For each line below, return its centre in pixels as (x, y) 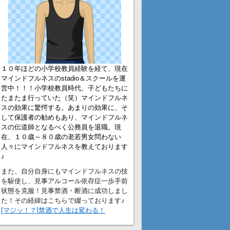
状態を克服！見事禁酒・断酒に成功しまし (64, 190)
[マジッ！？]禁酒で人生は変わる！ (53, 210)
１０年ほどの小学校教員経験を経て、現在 (64, 68)
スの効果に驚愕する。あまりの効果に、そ (64, 107)
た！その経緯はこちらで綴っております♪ (63, 200)
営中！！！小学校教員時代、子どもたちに (64, 88)
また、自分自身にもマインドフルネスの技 (64, 171)
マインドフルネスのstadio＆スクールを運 (63, 78)
